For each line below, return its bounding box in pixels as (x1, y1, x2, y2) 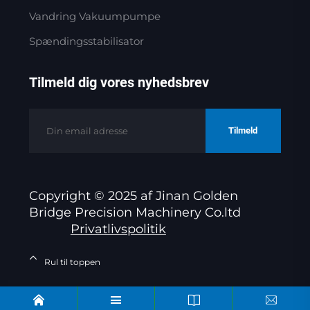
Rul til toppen (44, 257, 100, 268)
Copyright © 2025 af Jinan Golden (28, 188, 238, 204)
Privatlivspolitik (70, 221, 166, 237)
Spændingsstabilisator (28, 35, 144, 48)
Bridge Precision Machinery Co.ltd (28, 205, 241, 221)
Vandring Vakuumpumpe (28, 10, 161, 24)
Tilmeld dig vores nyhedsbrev (28, 74, 209, 91)
